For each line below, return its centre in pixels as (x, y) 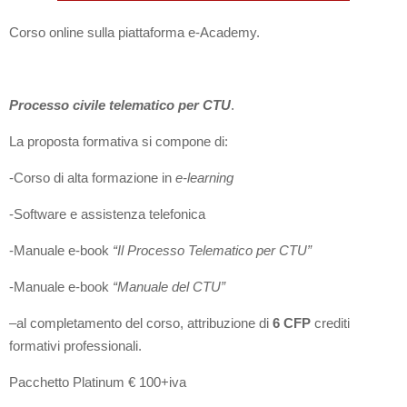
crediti (331, 323)
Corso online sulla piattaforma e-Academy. (135, 33)
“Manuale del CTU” (169, 287)
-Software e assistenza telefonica (108, 214)
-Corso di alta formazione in (93, 178)
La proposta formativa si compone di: (119, 142)
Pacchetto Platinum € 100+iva (98, 382)
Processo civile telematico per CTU (120, 105)
